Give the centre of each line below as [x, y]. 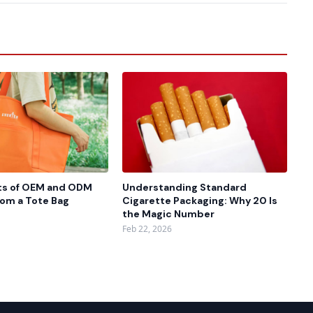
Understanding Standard [185, 187]
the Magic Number [169, 213]
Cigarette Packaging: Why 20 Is [200, 200]
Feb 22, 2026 [147, 228]
